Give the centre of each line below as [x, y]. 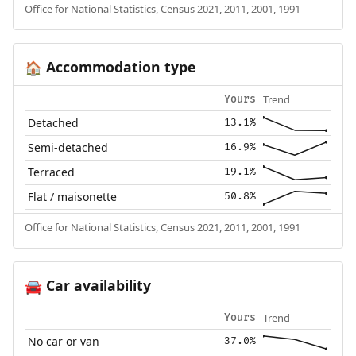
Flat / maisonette [73, 197]
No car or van [64, 341]
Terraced [52, 172]
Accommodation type [118, 67]
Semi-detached [68, 147]
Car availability [96, 285]
